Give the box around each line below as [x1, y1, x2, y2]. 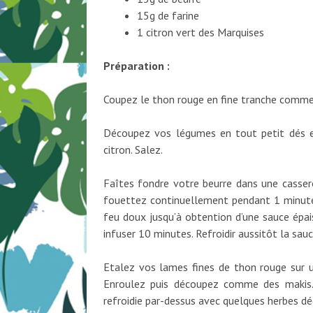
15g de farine [136, 8, 199, 22]
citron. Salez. [103, 142, 163, 156]
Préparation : [103, 58, 170, 73]
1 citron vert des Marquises [136, 24, 264, 39]
